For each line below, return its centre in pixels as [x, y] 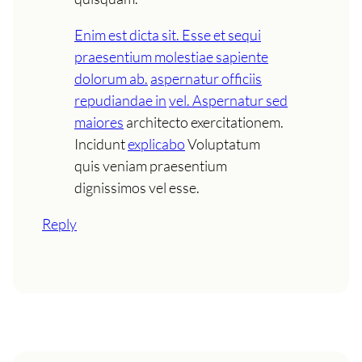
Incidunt [101, 143]
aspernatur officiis [206, 78]
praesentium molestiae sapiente [171, 56]
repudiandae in [120, 100]
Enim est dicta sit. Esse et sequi [168, 34]
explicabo [156, 143]
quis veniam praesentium [151, 165]
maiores [99, 122]
